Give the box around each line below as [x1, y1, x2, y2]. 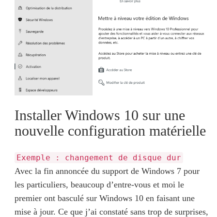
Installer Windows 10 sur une [15, 107, 185, 124]
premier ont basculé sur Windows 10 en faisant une [15, 193, 195, 203]
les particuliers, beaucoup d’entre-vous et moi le [15, 180, 184, 190]
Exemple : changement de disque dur [16, 153, 181, 163]
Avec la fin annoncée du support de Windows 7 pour [15, 166, 200, 176]
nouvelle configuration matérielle [15, 123, 206, 139]
